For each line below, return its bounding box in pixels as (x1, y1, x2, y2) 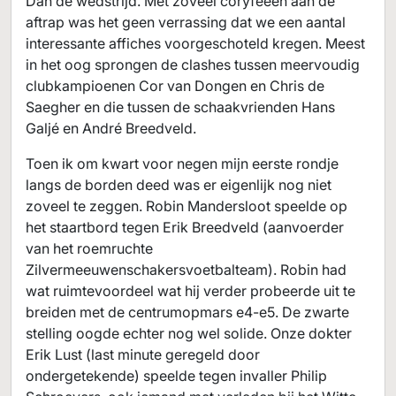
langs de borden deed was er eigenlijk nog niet (26, 176, 331, 194)
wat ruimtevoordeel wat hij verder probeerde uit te (26, 282, 355, 300)
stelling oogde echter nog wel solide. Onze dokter (26, 324, 352, 342)
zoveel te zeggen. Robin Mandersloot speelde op (26, 197, 347, 215)
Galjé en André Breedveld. (26, 119, 196, 137)
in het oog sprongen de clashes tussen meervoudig (26, 56, 360, 73)
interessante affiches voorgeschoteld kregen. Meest (26, 34, 365, 52)
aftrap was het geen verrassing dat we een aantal (26, 13, 346, 31)
